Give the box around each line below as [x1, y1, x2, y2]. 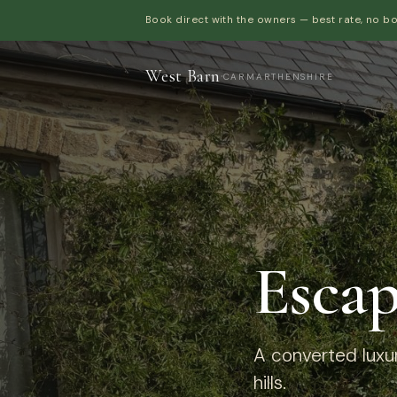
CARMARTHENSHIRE [222, 71, 334, 83]
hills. [253, 370, 286, 395]
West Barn [145, 66, 221, 88]
